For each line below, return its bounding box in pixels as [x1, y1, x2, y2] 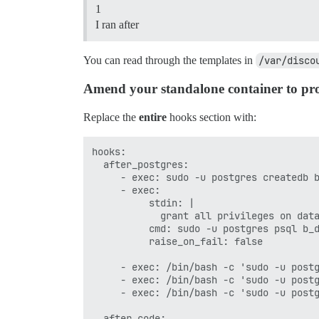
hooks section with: [167, 111, 256, 124]
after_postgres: [92, 158, 189, 172]
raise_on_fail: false [92, 235, 263, 249]
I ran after [95, 19, 139, 31]
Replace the [83, 111, 139, 124]
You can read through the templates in [83, 54, 256, 67]
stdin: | [92, 197, 194, 210]
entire [139, 111, 167, 124]
